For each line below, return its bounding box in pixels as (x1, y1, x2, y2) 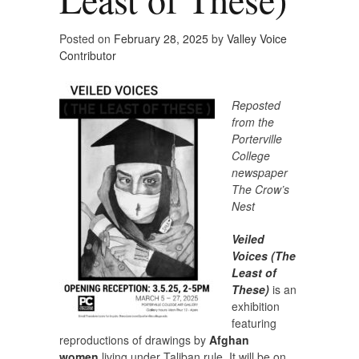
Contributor (59, 47, 116, 64)
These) (232, 281, 269, 298)
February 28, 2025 (114, 30, 208, 47)
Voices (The (232, 248, 296, 264)
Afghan (209, 332, 249, 349)
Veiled (232, 231, 264, 248)
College (232, 147, 270, 164)
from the (232, 114, 274, 131)
